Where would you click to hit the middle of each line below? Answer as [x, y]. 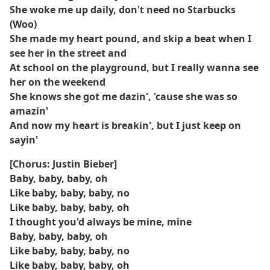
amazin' [29, 111]
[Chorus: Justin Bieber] [63, 164]
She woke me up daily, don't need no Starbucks [123, 10]
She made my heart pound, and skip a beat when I [130, 39]
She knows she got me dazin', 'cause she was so [124, 96]
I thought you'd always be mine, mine [101, 222]
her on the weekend [58, 82]
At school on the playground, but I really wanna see [134, 67]
